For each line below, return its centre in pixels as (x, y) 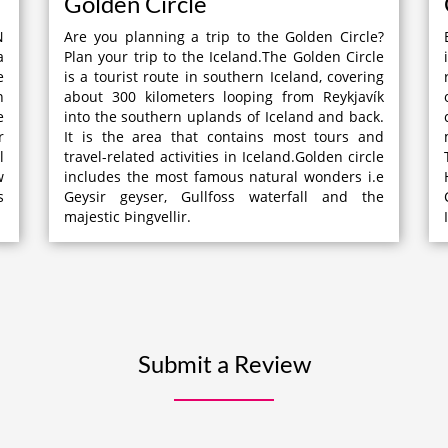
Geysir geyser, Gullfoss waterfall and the (224, 196)
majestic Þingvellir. (127, 216)
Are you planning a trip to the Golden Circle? (224, 36)
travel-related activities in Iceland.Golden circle (224, 156)
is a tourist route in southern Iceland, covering (224, 76)
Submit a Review (224, 363)
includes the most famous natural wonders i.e (224, 176)
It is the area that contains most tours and (224, 136)
